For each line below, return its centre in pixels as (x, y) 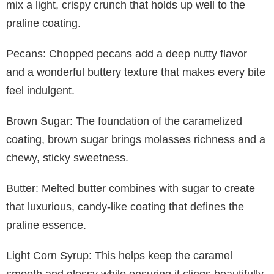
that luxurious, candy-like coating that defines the (125, 206)
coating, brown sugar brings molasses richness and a (136, 139)
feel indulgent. (40, 90)
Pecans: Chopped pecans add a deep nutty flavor (127, 54)
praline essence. (46, 225)
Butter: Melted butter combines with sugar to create (131, 188)
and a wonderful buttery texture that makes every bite (136, 72)
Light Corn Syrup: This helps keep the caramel (119, 255)
